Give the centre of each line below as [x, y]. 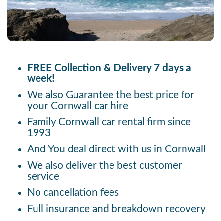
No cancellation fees [73, 192]
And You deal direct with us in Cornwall [116, 149]
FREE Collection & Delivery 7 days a [109, 68]
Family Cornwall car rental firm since [109, 122]
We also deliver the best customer [105, 165]
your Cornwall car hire [78, 106]
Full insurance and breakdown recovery [116, 209]
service [43, 176]
